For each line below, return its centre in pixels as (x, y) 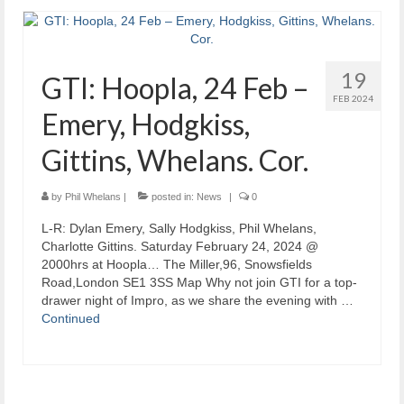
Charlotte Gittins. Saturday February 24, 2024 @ (180, 247)
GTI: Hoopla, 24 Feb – (175, 88)
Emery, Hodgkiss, (146, 124)
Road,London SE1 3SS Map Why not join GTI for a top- (199, 283)
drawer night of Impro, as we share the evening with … (197, 301)
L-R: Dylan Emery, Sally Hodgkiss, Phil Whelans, (179, 229)
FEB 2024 (353, 99)
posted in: (173, 197)
